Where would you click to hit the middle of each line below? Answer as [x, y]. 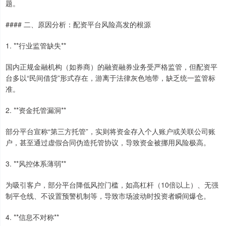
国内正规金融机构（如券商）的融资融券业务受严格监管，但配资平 [111, 67]
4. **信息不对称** [32, 217]
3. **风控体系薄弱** [36, 164]
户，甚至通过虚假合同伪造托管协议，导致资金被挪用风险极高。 [108, 143]
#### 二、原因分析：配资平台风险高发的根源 [78, 24]
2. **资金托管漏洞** [36, 110]
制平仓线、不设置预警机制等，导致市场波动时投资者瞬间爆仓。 [108, 196]
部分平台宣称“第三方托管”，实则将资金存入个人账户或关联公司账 [110, 131]
